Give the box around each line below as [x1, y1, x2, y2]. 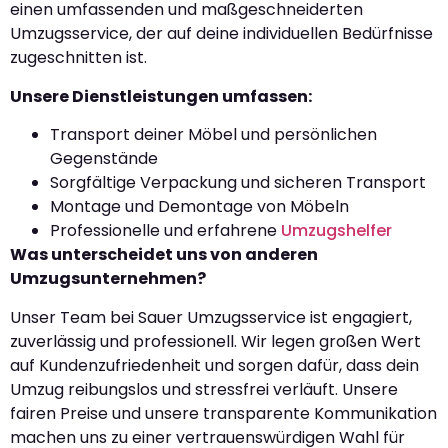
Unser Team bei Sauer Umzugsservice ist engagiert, [10, 305, 412, 329]
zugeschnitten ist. [10, 46, 147, 70]
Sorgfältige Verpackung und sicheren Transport [50, 171, 426, 195]
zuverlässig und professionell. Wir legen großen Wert [10, 329, 421, 353]
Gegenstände [50, 147, 158, 171]
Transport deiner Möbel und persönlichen [50, 123, 377, 147]
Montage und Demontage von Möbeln [50, 195, 349, 219]
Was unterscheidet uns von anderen [10, 243, 318, 267]
